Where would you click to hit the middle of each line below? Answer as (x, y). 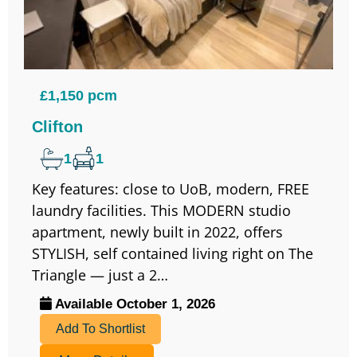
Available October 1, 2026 (133, 304)
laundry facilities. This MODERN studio (161, 211)
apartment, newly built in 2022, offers (157, 232)
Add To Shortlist (100, 329)
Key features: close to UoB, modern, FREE (171, 189)
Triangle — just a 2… (100, 275)
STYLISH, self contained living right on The (173, 254)
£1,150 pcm (78, 96)
